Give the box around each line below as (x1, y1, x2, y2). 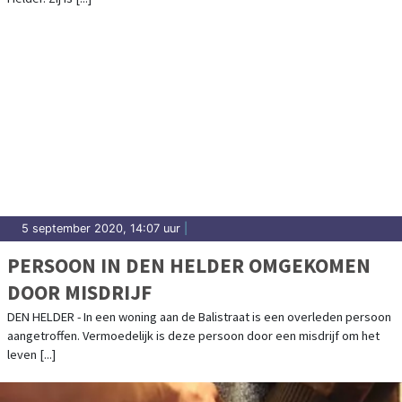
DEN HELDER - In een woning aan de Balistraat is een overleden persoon (7, 308, 391, 325)
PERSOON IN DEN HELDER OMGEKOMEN (7, 251, 371, 278)
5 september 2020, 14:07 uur (22, 221, 180, 235)
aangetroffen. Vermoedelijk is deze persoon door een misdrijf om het (7, 327, 380, 344)
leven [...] (7, 345, 56, 363)
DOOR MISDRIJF (7, 278, 152, 305)
